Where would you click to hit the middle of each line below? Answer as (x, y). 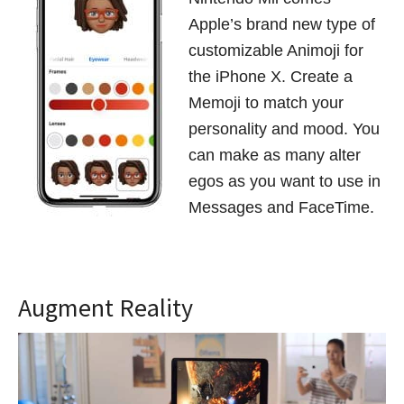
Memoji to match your (266, 103)
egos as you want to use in (285, 182)
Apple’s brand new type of (282, 25)
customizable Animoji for (276, 51)
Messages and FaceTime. (281, 208)
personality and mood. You (284, 129)
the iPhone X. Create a (271, 77)
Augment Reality (106, 308)
